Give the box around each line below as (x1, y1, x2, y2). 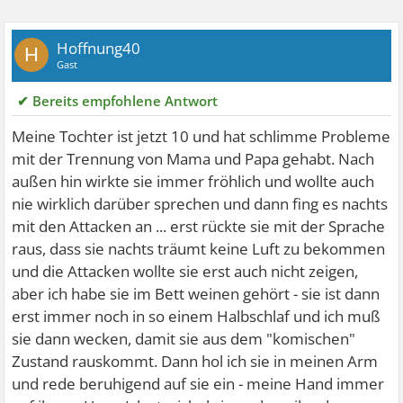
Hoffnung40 (57, 38, 141, 59)
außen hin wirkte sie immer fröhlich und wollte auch (12, 171, 375, 193)
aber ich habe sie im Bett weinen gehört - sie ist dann (12, 283, 381, 305)
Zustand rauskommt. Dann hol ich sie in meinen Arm (12, 351, 379, 372)
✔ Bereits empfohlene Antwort (17, 92, 219, 111)
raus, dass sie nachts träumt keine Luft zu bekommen (12, 238, 386, 260)
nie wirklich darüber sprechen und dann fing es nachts (12, 193, 389, 215)
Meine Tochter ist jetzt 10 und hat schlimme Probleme (12, 126, 391, 148)
